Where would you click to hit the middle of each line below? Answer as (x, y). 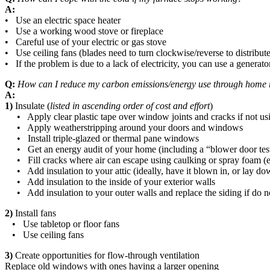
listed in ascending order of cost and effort (130, 105)
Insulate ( (33, 105)
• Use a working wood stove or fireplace (84, 31)
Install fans (36, 213)
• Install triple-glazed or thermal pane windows (102, 138)
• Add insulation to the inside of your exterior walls (110, 181)
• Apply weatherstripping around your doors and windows (124, 127)
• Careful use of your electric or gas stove (86, 42)
